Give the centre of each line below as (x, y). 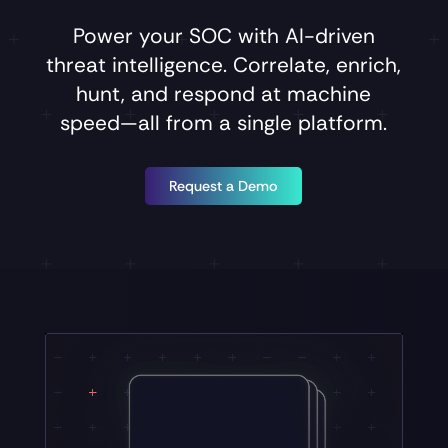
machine (329, 93)
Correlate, (285, 64)
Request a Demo (224, 185)
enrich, (369, 64)
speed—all (113, 122)
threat (79, 64)
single (268, 122)
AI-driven (329, 35)
